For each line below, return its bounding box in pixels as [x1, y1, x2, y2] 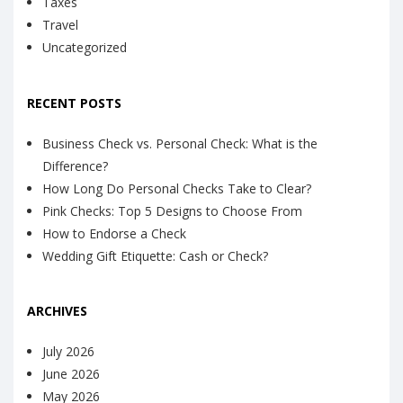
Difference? [42, 157, 108, 175]
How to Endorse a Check [42, 224, 186, 242]
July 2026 [42, 343, 94, 361]
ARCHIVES [27, 302, 87, 320]
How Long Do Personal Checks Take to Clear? [42, 179, 311, 197]
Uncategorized [42, 39, 127, 57]
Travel [42, 16, 78, 34]
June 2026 [42, 365, 100, 383]
